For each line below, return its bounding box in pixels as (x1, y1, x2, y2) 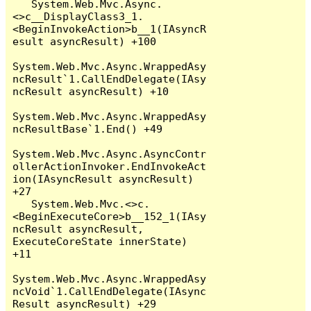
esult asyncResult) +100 (12, 35, 157, 47)
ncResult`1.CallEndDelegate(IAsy (12, 72, 207, 85)
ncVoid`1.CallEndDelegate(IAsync (12, 285, 207, 297)
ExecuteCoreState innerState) (12, 235, 188, 247)
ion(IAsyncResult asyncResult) (12, 172, 194, 185)
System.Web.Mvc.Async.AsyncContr (12, 147, 207, 160)
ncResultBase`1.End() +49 (12, 122, 163, 135)
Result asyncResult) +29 (12, 297, 157, 310)
